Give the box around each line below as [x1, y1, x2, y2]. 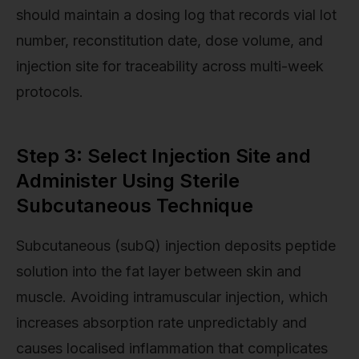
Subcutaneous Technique [16, 193, 253, 217]
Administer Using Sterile [16, 168, 240, 192]
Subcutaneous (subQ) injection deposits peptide [16, 236, 336, 254]
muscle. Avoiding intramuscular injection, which [16, 288, 328, 305]
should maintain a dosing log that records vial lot [16, 6, 337, 23]
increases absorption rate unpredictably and [16, 313, 307, 331]
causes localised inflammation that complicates [16, 339, 328, 357]
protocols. [16, 83, 83, 100]
